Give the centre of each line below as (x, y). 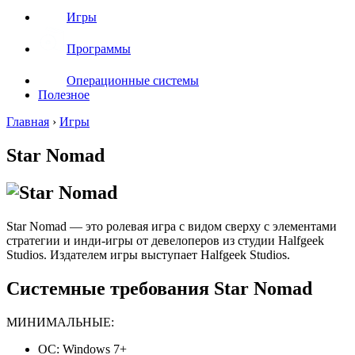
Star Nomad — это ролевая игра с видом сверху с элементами (172, 226)
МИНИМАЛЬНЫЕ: (60, 322)
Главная (28, 122)
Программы (99, 49)
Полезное (64, 95)
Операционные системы (133, 80)
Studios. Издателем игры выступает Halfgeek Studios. (148, 254)
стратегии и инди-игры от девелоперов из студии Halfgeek (165, 240)
